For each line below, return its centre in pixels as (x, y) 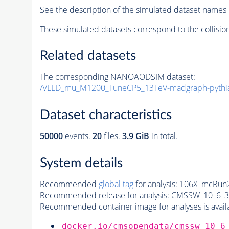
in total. (163, 136)
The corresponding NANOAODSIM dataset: (117, 77)
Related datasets (88, 56)
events (76, 136)
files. (112, 136)
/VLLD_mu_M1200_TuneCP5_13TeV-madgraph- (124, 88)
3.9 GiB (135, 136)
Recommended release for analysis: (104, 195)
